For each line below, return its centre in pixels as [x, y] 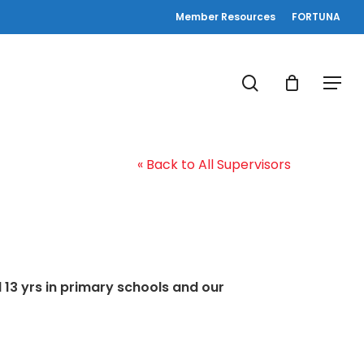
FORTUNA [316, 17]
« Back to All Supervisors [214, 165]
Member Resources [225, 17]
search [286, 82]
